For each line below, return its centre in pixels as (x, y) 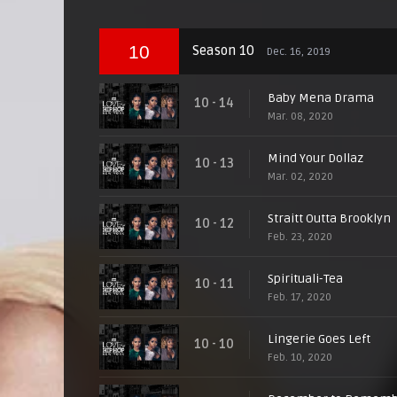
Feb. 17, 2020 (300, 297)
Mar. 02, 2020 (300, 177)
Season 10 (225, 51)
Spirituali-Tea (305, 279)
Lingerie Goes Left (319, 339)
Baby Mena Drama (321, 98)
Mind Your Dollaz (315, 158)
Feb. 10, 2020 (300, 358)
